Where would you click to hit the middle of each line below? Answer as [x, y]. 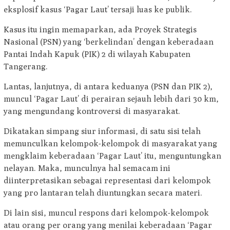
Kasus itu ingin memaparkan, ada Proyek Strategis [100, 30]
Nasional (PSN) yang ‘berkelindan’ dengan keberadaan [109, 42]
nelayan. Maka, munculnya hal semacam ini [87, 168]
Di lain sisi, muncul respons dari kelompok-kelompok [106, 213]
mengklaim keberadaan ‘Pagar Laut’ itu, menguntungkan [112, 156]
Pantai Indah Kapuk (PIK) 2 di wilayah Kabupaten [97, 54]
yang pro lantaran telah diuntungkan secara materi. [103, 193]
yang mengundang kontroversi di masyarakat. [92, 111]
